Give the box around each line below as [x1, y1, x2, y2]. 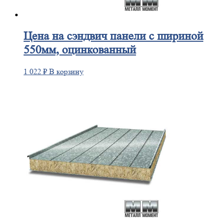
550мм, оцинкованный [24, 43, 136, 57]
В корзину [49, 67, 83, 77]
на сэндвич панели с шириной [49, 29, 203, 43]
